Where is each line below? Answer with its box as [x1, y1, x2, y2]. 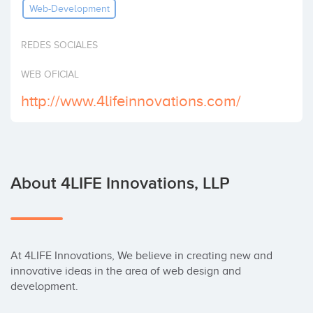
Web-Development [29, 3, 110, 14]
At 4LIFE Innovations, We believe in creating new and [10, 249, 272, 262]
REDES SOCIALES [21, 40, 98, 50]
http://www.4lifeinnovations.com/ [21, 92, 241, 110]
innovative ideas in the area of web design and [10, 265, 241, 277]
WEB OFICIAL [21, 69, 79, 80]
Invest [14, 8, 40, 20]
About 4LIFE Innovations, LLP [10, 173, 230, 194]
